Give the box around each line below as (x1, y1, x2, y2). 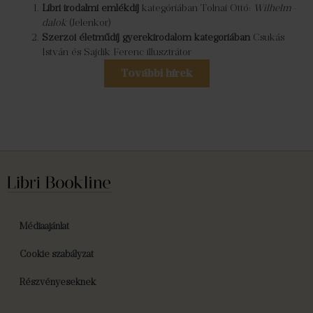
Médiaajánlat (20, 221, 69, 232)
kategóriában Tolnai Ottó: (139, 2, 254, 14)
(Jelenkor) (66, 17, 111, 29)
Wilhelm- (254, 2, 296, 14)
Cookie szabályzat (20, 249, 94, 260)
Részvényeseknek (20, 277, 96, 288)
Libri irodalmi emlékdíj (42, 2, 139, 14)
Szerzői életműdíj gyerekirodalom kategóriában (42, 31, 250, 43)
